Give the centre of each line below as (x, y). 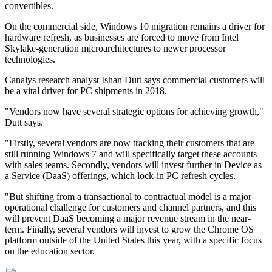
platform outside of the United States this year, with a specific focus (133, 240)
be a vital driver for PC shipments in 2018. (86, 91)
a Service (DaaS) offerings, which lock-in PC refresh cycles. (120, 176)
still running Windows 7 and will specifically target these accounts (131, 154)
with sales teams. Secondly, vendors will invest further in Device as (133, 165)
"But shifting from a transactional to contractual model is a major (128, 197)
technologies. (30, 59)
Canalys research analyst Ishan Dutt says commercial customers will (135, 80)
